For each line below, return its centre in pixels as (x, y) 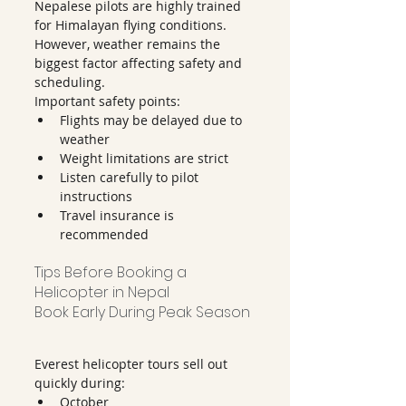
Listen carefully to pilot (131, 177)
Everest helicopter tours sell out (133, 364)
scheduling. (70, 82)
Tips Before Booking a (112, 272)
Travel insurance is (119, 215)
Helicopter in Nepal (102, 292)
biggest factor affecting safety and (140, 63)
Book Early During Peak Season (142, 312)
